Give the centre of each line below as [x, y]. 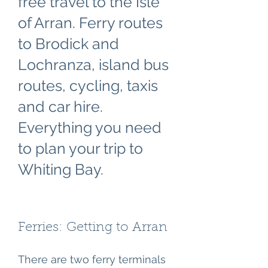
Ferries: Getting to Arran [93, 228]
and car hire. [60, 106]
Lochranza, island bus [93, 65]
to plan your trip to [80, 148]
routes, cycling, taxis [88, 86]
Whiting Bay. [61, 169]
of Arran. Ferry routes [90, 23]
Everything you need [90, 127]
